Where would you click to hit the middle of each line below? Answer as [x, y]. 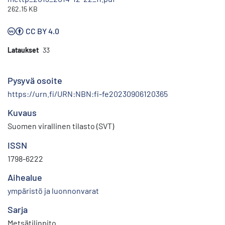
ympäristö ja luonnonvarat [53, 191]
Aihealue [25, 178]
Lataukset [23, 50]
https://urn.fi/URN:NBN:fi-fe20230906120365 [88, 94]
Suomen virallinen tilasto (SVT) [61, 126]
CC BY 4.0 [42, 31]
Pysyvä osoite [35, 81]
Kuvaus [22, 113]
